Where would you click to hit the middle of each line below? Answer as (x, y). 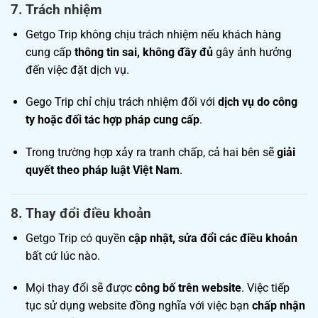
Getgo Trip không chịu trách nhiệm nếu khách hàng (153, 34)
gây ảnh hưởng (252, 52)
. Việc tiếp (265, 288)
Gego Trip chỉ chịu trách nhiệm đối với (121, 102)
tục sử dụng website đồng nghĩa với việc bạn (138, 306)
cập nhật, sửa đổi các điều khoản (213, 238)
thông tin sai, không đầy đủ (143, 52)
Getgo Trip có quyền (77, 238)
